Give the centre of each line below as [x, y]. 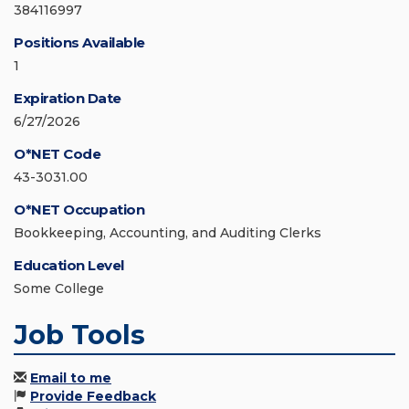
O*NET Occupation [79, 210]
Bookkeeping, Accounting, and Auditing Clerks [168, 233]
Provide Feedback [93, 397]
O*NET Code [57, 154]
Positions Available [79, 43]
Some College [59, 289]
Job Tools [79, 335]
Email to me [71, 378]
